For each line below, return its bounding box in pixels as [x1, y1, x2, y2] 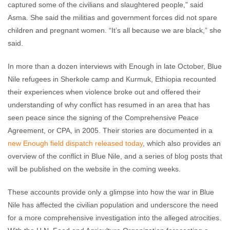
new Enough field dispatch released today [8, 139, 143, 147]
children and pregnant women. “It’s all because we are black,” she [8, 26, 221, 34]
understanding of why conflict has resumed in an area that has [8, 101, 210, 109]
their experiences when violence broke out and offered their [8, 88, 201, 96]
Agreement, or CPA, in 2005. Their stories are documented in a [8, 126, 213, 135]
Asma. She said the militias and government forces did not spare [8, 13, 217, 22]
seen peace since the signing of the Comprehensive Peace [8, 113, 199, 122]
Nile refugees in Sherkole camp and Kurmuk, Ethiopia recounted [8, 75, 216, 83]
